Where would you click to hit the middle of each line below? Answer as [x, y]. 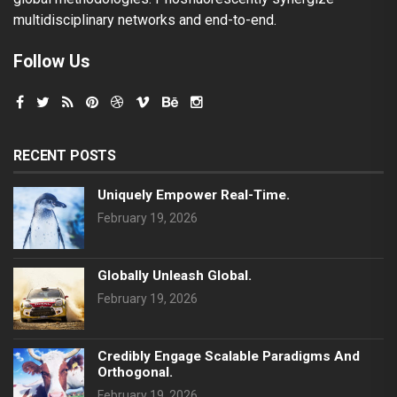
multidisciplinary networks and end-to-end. [145, 19]
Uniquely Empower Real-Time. [194, 195]
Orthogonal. [135, 372]
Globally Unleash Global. [175, 275]
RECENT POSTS [65, 155]
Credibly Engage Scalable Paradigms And [229, 356]
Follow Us [52, 61]
